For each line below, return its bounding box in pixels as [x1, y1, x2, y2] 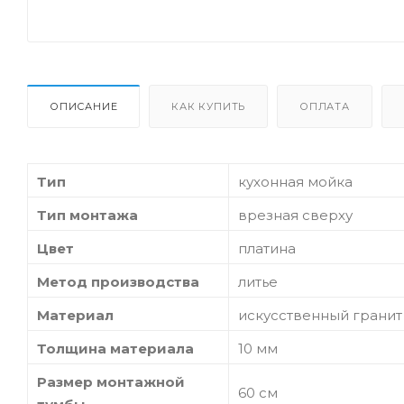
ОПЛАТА [299, 99, 350, 113]
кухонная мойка [238, 172, 353, 190]
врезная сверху [238, 206, 353, 224]
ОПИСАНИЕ [50, 99, 118, 113]
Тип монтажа [37, 206, 138, 224]
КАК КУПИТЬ [171, 99, 246, 113]
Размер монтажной [37, 372, 185, 390]
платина [238, 239, 296, 257]
